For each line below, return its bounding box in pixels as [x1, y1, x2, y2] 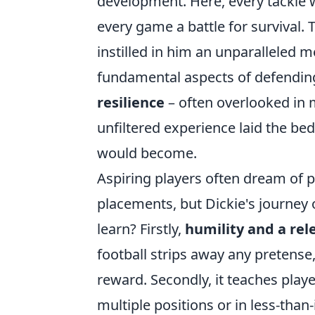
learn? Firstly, [97, 219, 185, 238]
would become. [97, 143, 197, 162]
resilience [97, 93, 165, 112]
